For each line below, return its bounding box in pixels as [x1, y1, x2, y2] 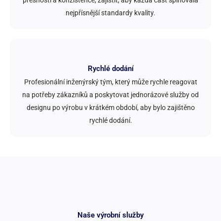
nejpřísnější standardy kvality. [66, 9, 155, 17]
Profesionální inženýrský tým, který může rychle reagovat [24, 78, 197, 86]
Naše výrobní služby [77, 211, 144, 220]
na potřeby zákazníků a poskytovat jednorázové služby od [22, 91, 199, 99]
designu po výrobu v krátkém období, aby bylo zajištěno [26, 104, 195, 112]
